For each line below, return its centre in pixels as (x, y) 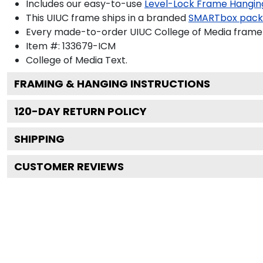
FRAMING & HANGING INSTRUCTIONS (112, 83)
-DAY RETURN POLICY (89, 111)
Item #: (44, 46)
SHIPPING (39, 139)
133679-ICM (89, 46)
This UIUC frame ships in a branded (106, 18)
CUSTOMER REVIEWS (69, 166)
